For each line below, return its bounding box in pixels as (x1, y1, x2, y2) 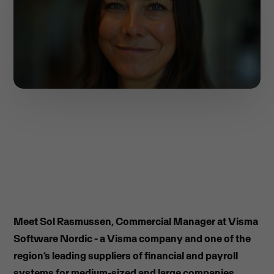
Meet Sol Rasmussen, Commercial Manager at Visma (13, 215, 259, 228)
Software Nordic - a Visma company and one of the (13, 232, 251, 245)
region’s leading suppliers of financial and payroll (13, 249, 239, 262)
